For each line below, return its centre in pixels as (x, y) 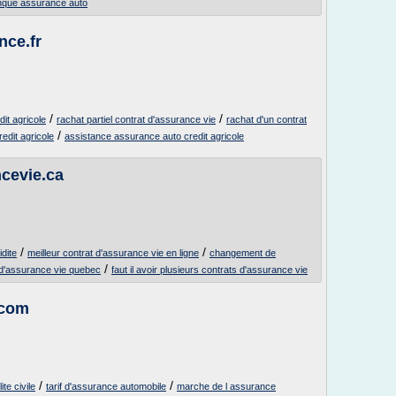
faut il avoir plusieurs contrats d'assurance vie (209, 270)
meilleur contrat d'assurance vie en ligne (113, 253)
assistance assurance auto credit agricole (154, 136)
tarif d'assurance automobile (106, 386)
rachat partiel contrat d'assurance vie (136, 119)
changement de (243, 253)
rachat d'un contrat (267, 119)
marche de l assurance (226, 386)
